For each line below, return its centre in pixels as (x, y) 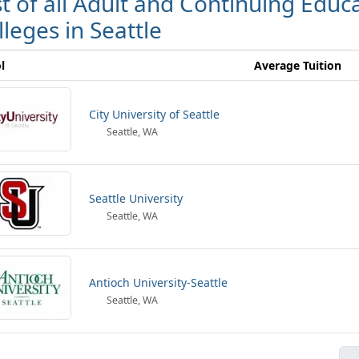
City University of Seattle (154, 114)
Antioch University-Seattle (158, 282)
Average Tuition (298, 65)
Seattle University (136, 198)
